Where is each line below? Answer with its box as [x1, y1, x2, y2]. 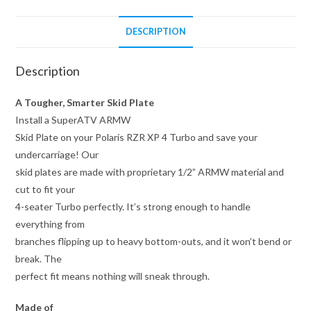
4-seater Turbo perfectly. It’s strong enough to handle [15, 200, 251, 212]
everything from [15, 217, 85, 230]
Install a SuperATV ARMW [15, 113, 131, 126]
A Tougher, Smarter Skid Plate [15, 96, 155, 108]
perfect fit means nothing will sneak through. [15, 269, 210, 282]
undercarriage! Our [15, 148, 99, 160]
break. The [15, 252, 62, 264]
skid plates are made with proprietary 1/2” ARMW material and [15, 165, 285, 178]
